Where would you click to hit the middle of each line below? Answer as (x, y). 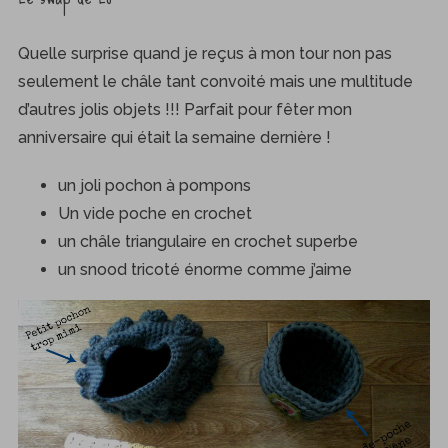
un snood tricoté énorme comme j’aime (204, 269)
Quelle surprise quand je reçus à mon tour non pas (204, 53)
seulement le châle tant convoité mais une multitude (215, 81)
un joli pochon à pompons (154, 185)
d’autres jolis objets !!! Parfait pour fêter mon (184, 109)
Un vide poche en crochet (154, 213)
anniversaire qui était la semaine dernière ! (174, 137)
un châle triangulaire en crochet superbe (207, 241)
